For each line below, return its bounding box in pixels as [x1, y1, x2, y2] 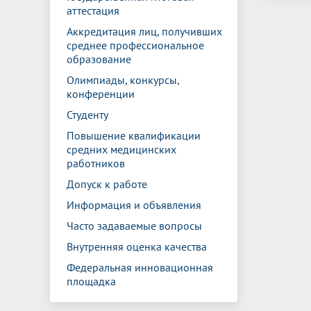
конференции [67, 87, 135, 101]
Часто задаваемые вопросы [67, 219, 202, 233]
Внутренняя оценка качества [67, 239, 207, 253]
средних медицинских [67, 142, 176, 156]
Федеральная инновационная [67, 260, 213, 274]
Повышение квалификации [67, 128, 201, 142]
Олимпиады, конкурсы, [67, 73, 180, 87]
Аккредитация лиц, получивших [67, 24, 222, 38]
